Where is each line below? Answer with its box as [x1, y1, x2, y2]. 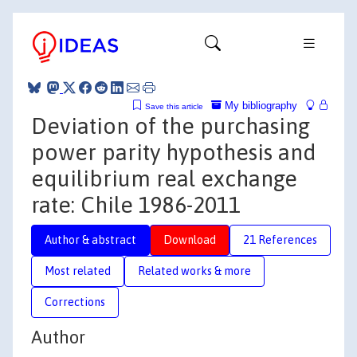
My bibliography [222, 99, 297, 112]
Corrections [45, 295, 105, 308]
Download [163, 233, 216, 246]
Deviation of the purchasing [31, 112, 310, 139]
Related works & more [138, 264, 251, 277]
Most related [45, 264, 111, 277]
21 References [243, 233, 317, 246]
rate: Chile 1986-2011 [31, 191, 241, 218]
